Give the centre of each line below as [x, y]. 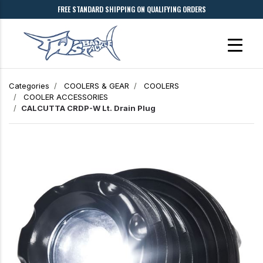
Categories [29, 86]
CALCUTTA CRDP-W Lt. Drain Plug [88, 108]
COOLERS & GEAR [97, 86]
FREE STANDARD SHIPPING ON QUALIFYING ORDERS [131, 9]
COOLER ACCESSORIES [66, 97]
